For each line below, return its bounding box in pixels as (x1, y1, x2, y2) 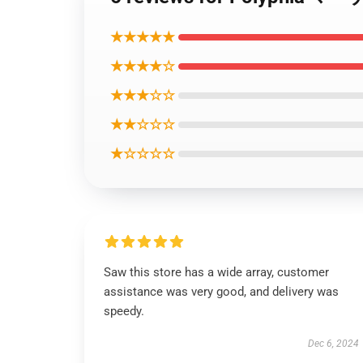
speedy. (104, 304, 144, 318)
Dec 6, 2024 (307, 338, 359, 349)
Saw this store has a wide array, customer (104, 265, 329, 280)
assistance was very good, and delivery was (104, 284, 339, 299)
